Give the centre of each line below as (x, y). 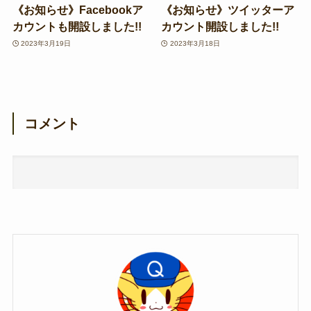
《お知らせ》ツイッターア (228, 10)
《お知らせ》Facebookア (77, 10)
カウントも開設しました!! (77, 27)
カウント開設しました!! (220, 27)
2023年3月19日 (46, 43)
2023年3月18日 (195, 43)
